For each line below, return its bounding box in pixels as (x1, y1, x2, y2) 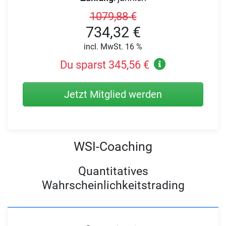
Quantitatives (78, 164, 148, 179)
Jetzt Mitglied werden (64, 88, 162, 100)
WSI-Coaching (74, 139, 152, 154)
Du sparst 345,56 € (60, 58, 149, 71)
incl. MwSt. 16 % (84, 42, 142, 52)
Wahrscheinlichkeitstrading (41, 178, 185, 193)
